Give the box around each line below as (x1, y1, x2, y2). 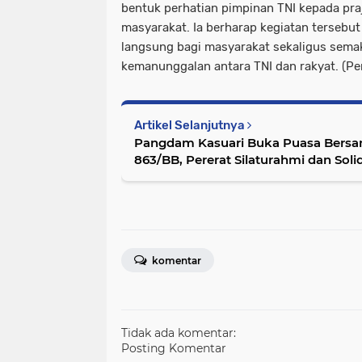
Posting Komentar (121, 341, 226, 356)
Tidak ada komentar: (121, 326, 236, 341)
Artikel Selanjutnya (134, 118, 247, 133)
